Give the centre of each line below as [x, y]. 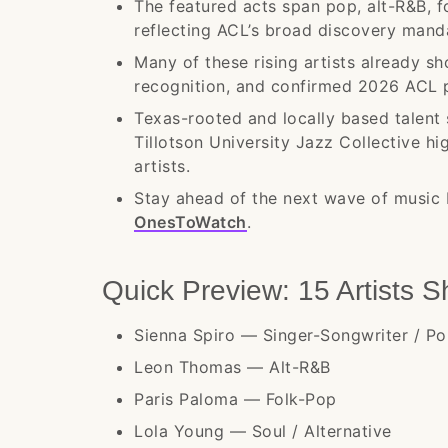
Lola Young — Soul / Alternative [263, 431]
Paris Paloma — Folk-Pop [235, 399]
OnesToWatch [190, 222]
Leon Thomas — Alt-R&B [232, 367]
